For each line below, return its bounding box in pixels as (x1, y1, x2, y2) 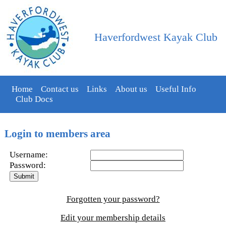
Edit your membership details (61, 213, 165, 223)
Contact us (40, 84, 79, 94)
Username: (9, 150, 48, 160)
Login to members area (4, 128, 110, 139)
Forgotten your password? (66, 194, 160, 204)
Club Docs (15, 94, 53, 104)
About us (110, 84, 151, 94)
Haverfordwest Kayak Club (94, 31, 217, 43)
